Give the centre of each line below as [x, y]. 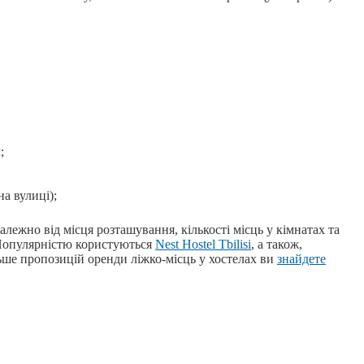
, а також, [277, 245]
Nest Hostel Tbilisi [203, 245]
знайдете [301, 259]
